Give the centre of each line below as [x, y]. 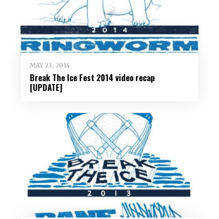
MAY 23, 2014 [50, 66]
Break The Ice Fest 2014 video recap [92, 78]
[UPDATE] [46, 88]
